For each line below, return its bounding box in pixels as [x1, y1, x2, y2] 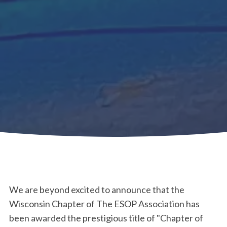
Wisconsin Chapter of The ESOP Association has [9, 198, 200, 209]
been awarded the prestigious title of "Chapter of [9, 212, 203, 223]
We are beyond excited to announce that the [9, 184, 184, 195]
